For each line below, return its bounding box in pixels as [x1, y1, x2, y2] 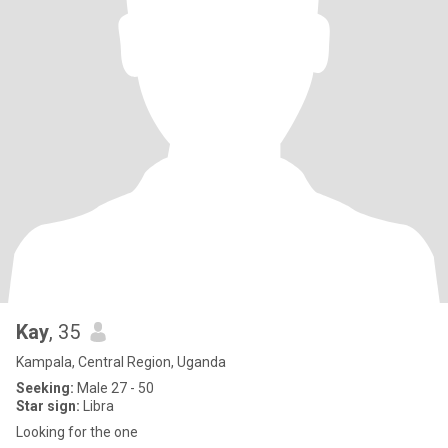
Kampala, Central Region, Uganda [16, 354, 226, 370]
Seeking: [16, 380, 74, 396]
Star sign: [16, 398, 80, 414]
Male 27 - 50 [74, 380, 154, 396]
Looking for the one [16, 424, 138, 440]
